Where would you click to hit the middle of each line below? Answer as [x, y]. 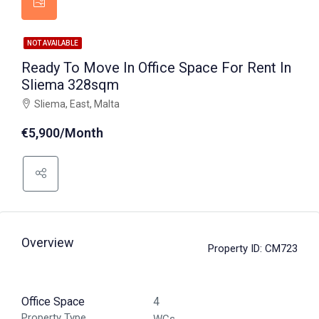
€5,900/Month [62, 133]
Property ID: [235, 249]
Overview [48, 242]
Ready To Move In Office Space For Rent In [156, 68]
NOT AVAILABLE [53, 43]
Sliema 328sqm [70, 85]
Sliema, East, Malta [77, 104]
